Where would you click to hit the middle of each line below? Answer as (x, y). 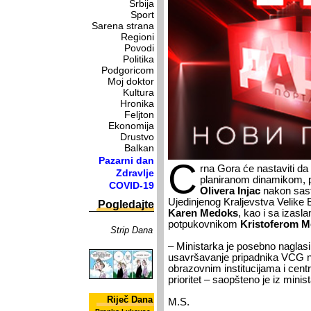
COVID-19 (132, 185)
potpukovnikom (204, 225)
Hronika (137, 103)
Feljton (139, 115)
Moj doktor (131, 81)
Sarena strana (123, 26)
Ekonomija (131, 126)
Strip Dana (132, 230)
